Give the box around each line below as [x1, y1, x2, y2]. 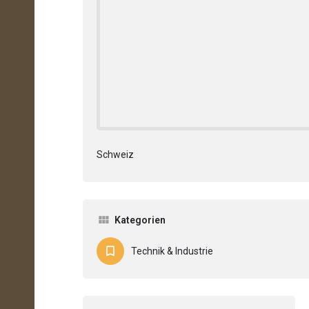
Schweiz [97, 149, 134, 160]
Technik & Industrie [131, 246, 213, 257]
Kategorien [114, 215, 166, 226]
